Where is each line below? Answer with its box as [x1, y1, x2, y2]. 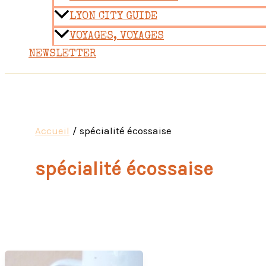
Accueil [35, 125, 69, 137]
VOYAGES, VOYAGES [69, 31, 164, 42]
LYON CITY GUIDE [69, 11, 157, 23]
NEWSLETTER [28, 49, 96, 60]
